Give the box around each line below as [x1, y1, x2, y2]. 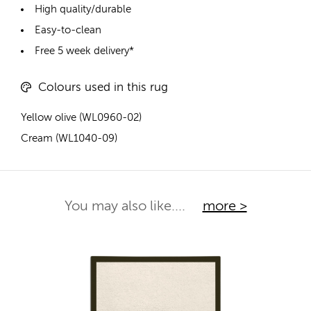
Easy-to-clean [35, 25, 101, 36]
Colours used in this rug [38, 81, 168, 94]
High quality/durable [35, 4, 131, 15]
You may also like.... [64, 199, 189, 214]
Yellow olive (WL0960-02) [21, 112, 142, 123]
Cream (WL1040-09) [21, 133, 117, 144]
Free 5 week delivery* [35, 46, 134, 57]
